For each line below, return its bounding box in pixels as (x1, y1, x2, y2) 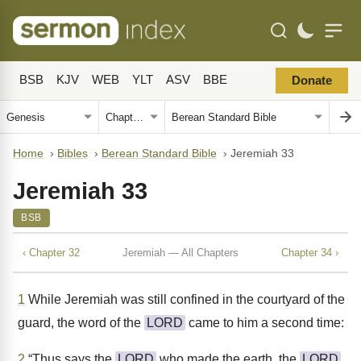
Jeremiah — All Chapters (122, 246, 239, 259)
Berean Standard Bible (102, 147, 217, 160)
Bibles (57, 147, 88, 160)
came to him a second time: (185, 316, 344, 330)
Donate (292, 74, 332, 87)
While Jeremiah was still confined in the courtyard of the (25, 293, 345, 306)
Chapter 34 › (281, 246, 338, 259)
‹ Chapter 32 (23, 246, 80, 259)
